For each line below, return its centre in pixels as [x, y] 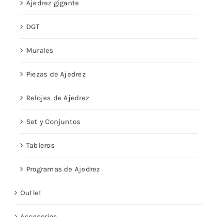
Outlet [31, 193]
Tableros [40, 146]
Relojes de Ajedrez [58, 98]
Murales [40, 51]
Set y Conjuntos [54, 122]
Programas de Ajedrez [63, 169]
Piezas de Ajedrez [56, 74]
